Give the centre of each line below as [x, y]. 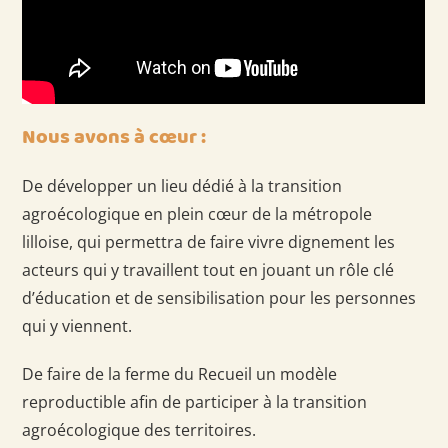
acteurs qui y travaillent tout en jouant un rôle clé [208, 269]
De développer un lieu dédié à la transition [182, 185]
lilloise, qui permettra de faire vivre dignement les [209, 241]
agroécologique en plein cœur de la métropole [197, 213]
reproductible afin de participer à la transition [195, 401]
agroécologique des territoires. [139, 429]
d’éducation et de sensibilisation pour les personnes [219, 297]
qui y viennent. [77, 325]
